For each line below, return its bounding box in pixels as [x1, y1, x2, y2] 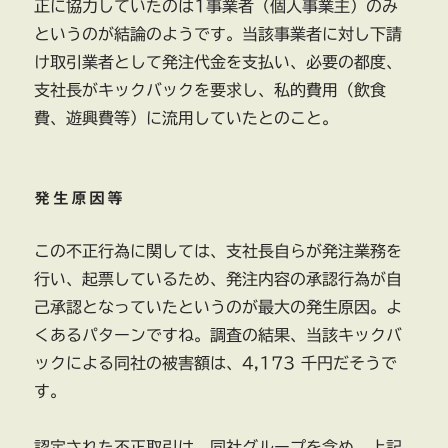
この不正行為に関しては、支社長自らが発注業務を [34, 243, 403, 260]
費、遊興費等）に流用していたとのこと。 [34, 110, 339, 127]
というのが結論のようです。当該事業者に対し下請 [34, 26, 403, 43]
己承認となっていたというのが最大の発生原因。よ [34, 299, 403, 316]
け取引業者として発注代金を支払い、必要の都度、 [34, 54, 403, 71]
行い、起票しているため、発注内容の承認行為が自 [34, 271, 403, 288]
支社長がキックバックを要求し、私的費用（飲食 [34, 82, 387, 99]
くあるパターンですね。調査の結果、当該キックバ [34, 327, 403, 344]
